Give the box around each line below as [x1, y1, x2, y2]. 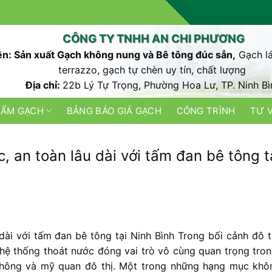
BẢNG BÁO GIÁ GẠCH [66, 105, 161, 117]
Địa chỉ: [25, 79, 63, 91]
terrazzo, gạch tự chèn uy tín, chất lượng [58, 64, 249, 76]
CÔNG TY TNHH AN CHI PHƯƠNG [62, 32, 245, 45]
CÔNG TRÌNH [176, 105, 236, 117]
